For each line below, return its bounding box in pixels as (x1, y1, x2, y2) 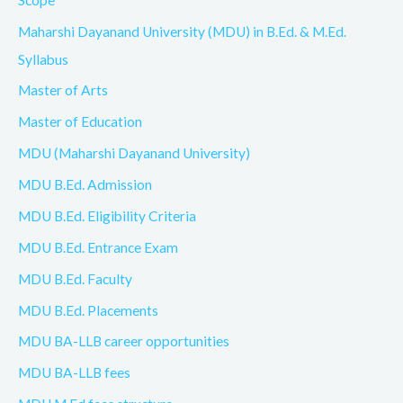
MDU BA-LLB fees (18, 364, 130, 381)
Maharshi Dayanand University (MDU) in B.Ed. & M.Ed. (18, 22, 346, 40)
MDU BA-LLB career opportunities (18, 333, 229, 350)
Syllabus (18, 50, 68, 67)
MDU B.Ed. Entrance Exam (18, 238, 178, 255)
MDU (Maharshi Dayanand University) (18, 145, 250, 162)
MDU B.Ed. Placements (18, 301, 158, 318)
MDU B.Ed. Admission (18, 176, 152, 193)
